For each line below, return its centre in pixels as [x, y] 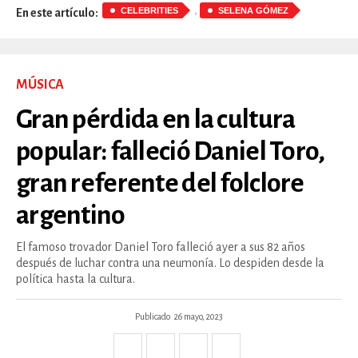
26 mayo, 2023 [199, 317]
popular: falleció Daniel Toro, [171, 151]
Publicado [153, 317]
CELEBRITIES [149, 11]
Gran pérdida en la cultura [156, 119]
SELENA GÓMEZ [253, 11]
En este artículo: [57, 12]
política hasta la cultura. [76, 279]
